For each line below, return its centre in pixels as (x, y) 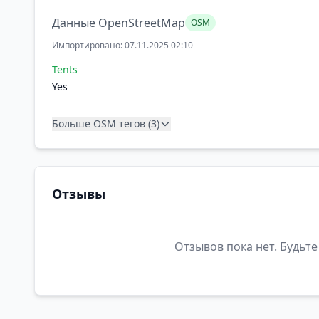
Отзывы (79, 194)
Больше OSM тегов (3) (106, 124)
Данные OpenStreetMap (119, 23)
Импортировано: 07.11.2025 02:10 (122, 45)
